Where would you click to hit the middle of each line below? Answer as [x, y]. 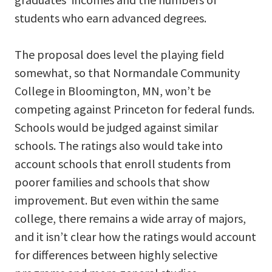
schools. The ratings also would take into [119, 146]
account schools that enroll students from [123, 164]
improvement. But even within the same [117, 200]
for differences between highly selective [116, 255]
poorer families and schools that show [112, 182]
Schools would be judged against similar [116, 127]
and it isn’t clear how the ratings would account [135, 237]
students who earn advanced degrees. [110, 18]
